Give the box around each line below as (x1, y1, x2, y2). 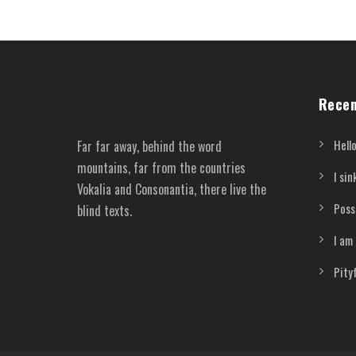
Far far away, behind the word (77, 136, 222, 156)
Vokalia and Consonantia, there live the (77, 179, 266, 199)
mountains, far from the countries (77, 157, 246, 177)
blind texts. (77, 200, 132, 220)
